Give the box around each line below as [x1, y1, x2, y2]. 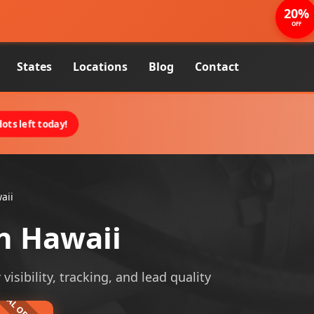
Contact [195, 59, 239, 74]
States [17, 59, 52, 74]
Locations [73, 59, 128, 74]
